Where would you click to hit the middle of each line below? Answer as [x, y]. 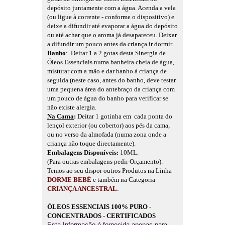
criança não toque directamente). [91, 144]
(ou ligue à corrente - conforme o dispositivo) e [111, 17]
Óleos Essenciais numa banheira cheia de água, [111, 62]
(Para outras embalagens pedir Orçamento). [105, 162]
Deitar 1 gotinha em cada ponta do [125, 117]
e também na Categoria [124, 180]
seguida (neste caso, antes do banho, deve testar [111, 80]
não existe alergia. [72, 107]
